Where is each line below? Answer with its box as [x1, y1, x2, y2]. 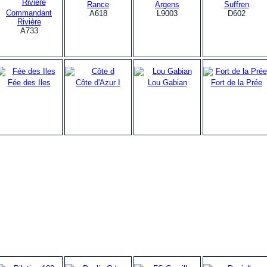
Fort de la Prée [210, 77, 262, 87]
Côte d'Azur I [76, 77, 120, 87]
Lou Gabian [147, 77, 187, 87]
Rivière [17, 17, 41, 26]
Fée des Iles [7, 77, 51, 87]
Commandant [6, 8, 52, 17]
